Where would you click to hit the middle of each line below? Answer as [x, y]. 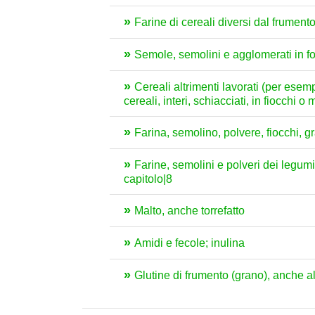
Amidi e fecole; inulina [189, 243]
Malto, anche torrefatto [189, 211]
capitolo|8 [148, 179]
